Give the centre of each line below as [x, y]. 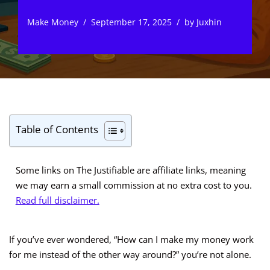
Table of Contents [57, 130]
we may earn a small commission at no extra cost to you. [133, 185]
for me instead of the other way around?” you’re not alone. [130, 255]
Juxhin [209, 22]
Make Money [53, 22]
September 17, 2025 [131, 22]
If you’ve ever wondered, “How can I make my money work [131, 240]
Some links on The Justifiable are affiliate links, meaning [130, 170]
